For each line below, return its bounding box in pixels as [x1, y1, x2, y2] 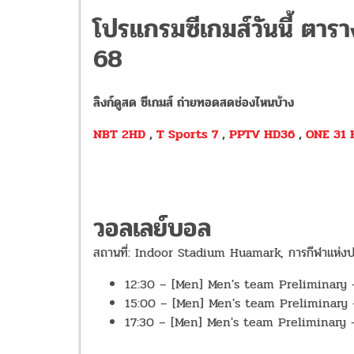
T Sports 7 [156, 124, 218, 145]
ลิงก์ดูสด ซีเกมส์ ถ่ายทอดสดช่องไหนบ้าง [93, 92, 294, 113]
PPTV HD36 [229, 124, 295, 145]
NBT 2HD [93, 124, 145, 145]
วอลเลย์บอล [93, 209, 211, 248]
